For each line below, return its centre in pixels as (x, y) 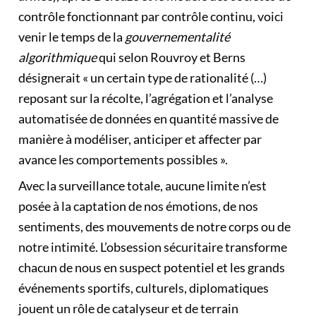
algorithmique (59, 57)
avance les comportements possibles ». (124, 159)
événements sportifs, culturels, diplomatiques (144, 288)
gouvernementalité (177, 37)
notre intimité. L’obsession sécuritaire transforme (153, 247)
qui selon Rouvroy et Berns (172, 57)
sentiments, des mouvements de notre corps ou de (154, 226)
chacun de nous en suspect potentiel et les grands (152, 267)
